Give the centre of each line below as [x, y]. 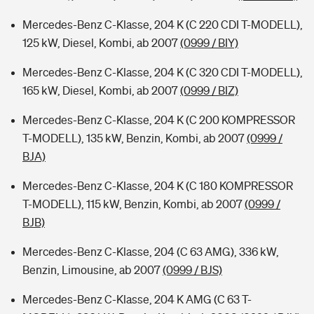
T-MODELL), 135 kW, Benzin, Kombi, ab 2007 [135, 138]
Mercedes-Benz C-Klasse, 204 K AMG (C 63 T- [137, 299]
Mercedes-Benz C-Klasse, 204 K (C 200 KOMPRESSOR [159, 120]
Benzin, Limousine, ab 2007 [93, 270]
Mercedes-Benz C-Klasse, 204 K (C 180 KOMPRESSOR [158, 186]
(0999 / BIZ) [209, 90]
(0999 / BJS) [192, 270]
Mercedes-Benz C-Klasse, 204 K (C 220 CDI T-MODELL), [163, 25]
